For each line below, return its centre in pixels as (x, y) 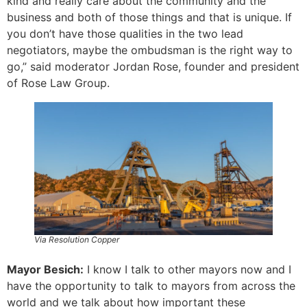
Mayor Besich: (45, 269)
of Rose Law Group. (58, 83)
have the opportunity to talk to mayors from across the (151, 285)
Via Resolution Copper (77, 239)
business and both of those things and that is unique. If (149, 17)
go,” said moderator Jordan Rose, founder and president (153, 67)
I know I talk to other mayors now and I (187, 269)
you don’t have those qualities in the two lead (125, 34)
